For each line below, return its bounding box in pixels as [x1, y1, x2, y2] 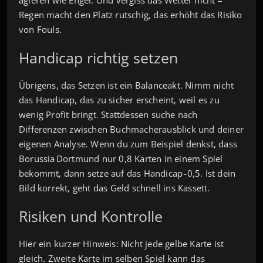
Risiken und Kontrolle [19, 205, 163, 226]
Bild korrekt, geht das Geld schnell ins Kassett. [19, 181, 210, 194]
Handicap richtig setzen [19, 47, 178, 68]
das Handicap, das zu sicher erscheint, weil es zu [19, 93, 220, 106]
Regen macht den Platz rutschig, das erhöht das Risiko [19, 8, 242, 21]
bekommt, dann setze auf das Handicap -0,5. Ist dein [19, 167, 236, 179]
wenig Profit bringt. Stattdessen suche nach [19, 108, 198, 120]
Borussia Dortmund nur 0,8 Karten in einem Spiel [19, 152, 223, 164]
